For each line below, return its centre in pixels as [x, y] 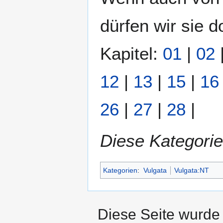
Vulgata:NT [191, 170]
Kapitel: [131, 53]
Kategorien [120, 170]
